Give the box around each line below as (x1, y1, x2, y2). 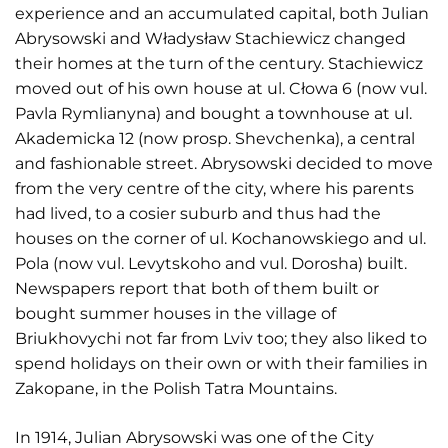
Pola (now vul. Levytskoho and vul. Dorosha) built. (15, 254, 407, 273)
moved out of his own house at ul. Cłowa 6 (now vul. (15, 79, 427, 98)
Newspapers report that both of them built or (15, 279, 379, 298)
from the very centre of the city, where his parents (15, 179, 414, 198)
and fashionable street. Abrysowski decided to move (15, 154, 433, 173)
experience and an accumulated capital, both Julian (15, 4, 429, 23)
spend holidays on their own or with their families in (15, 354, 428, 373)
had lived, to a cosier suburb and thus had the (15, 204, 381, 223)
